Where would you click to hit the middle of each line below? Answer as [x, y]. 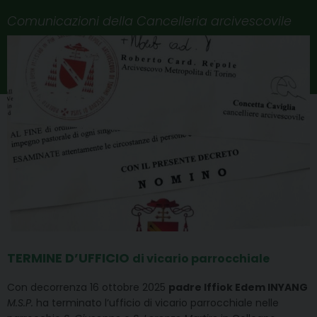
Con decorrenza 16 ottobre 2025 [88, 287]
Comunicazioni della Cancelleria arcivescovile [149, 21]
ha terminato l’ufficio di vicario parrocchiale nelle [156, 302]
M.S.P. [20, 302]
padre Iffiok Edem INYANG [238, 287]
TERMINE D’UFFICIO [70, 258]
